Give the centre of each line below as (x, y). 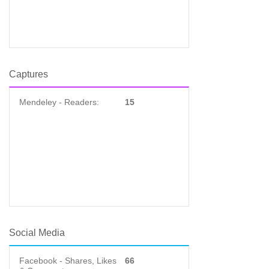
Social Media (37, 233)
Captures (29, 74)
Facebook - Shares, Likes (68, 261)
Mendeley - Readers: (59, 102)
